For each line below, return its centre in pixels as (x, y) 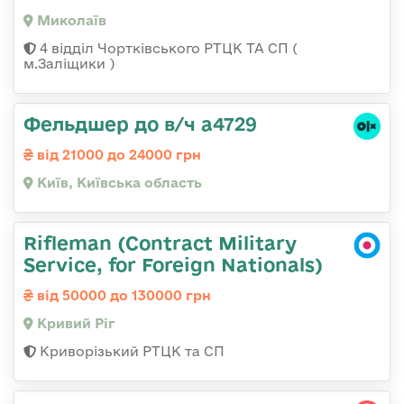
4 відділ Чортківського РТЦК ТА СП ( (167, 48)
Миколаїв (70, 20)
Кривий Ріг (74, 323)
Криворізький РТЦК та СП (130, 351)
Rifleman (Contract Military (160, 242)
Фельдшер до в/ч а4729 (140, 123)
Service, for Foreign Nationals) (173, 264)
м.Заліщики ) (69, 63)
